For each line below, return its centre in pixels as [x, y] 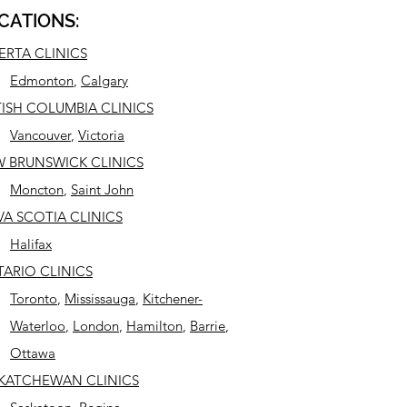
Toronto [34, 298]
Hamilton [154, 326]
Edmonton [42, 80]
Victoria [101, 135]
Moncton [37, 189]
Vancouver [40, 135]
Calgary [104, 80]
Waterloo [38, 326]
